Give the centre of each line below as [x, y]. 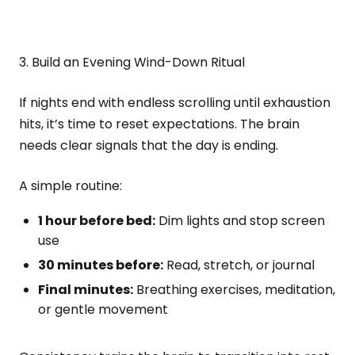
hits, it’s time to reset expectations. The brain [159, 124]
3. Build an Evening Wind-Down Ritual [132, 62]
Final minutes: [86, 290]
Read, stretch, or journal [239, 265]
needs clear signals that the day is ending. [149, 145]
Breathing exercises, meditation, [234, 290]
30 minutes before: [101, 265]
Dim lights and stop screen [240, 221]
